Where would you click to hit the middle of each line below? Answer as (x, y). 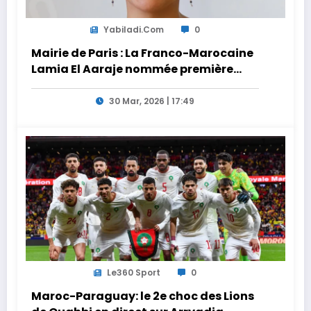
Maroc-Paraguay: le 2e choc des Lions (143, 296)
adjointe (57, 85)
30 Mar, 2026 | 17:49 (152, 101)
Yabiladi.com (134, 30)
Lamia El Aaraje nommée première (132, 69)
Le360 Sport (134, 273)
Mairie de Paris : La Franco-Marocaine (142, 53)
